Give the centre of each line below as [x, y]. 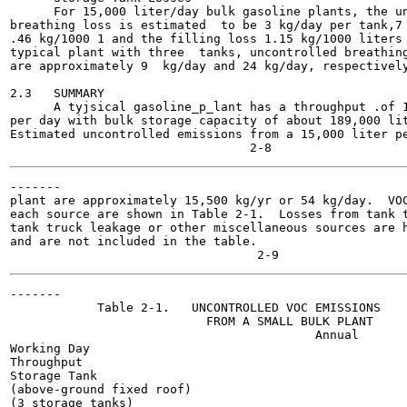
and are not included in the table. [134, 241]
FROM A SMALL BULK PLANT [192, 321]
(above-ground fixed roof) [101, 389]
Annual [184, 335]
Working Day [50, 348]
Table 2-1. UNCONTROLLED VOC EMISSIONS [195, 308]
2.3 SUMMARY [57, 93]
